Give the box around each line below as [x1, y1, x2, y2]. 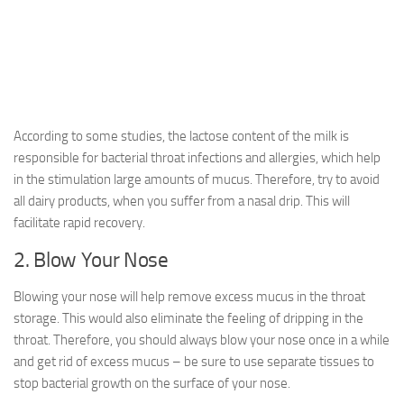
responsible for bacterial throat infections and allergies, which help [14, 150, 381, 166]
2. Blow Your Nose [14, 248, 169, 272]
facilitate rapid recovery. [14, 215, 145, 231]
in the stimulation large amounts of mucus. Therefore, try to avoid [14, 171, 380, 188]
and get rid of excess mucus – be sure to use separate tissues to [14, 353, 374, 370]
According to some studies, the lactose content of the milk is [14, 128, 349, 144]
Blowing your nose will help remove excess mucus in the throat [14, 289, 365, 305]
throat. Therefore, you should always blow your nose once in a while [14, 332, 390, 348]
